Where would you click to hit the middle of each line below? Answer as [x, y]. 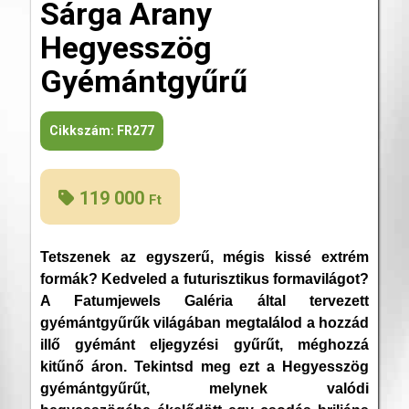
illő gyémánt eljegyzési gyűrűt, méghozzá [204, 345]
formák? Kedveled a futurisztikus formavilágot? [204, 279]
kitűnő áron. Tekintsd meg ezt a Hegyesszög [204, 367]
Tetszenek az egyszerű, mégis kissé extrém [204, 257]
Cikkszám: [83, 131]
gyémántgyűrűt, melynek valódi [204, 389]
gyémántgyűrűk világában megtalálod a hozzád [204, 323]
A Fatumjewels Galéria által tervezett [204, 301]
